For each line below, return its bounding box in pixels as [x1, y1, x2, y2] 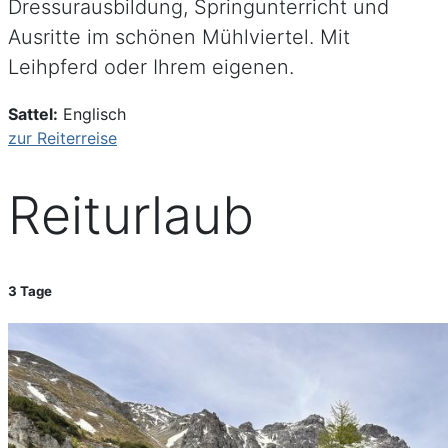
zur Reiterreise [8, 128, 117, 149]
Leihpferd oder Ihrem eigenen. [8, 55, 294, 80]
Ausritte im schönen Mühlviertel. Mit [8, 25, 350, 50]
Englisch [58, 104, 126, 125]
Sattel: [8, 104, 58, 125]
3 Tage [8, 282, 52, 299]
